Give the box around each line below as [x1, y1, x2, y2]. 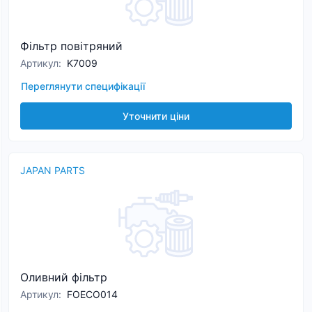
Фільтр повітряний [20, 39, 123, 53]
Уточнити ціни [123, 110, 189, 122]
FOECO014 [67, 288, 118, 300]
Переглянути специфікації [21, 80, 145, 92]
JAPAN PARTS [20, 164, 85, 176]
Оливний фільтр [20, 270, 107, 284]
